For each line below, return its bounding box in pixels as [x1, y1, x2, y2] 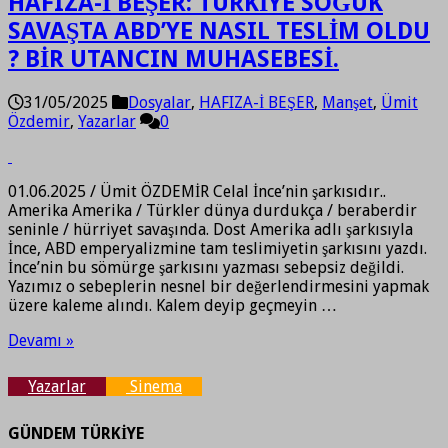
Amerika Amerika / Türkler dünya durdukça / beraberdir [8, 200, 417, 220]
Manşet [322, 92, 373, 112]
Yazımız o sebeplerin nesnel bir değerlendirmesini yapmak [8, 276, 429, 296]
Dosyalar [128, 92, 191, 112]
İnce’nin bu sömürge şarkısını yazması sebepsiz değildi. [8, 257, 404, 277]
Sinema [126, 376, 182, 396]
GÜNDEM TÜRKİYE [8, 424, 144, 444]
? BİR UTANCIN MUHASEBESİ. [8, 44, 339, 73]
